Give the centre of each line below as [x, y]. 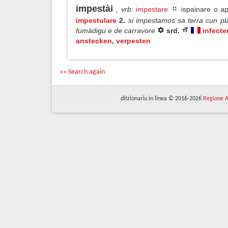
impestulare [96, 20]
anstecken [94, 41]
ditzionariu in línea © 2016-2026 [162, 99]
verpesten [133, 41]
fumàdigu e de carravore [117, 31]
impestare [152, 9]
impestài [94, 9]
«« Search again [82, 72]
